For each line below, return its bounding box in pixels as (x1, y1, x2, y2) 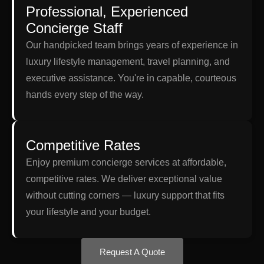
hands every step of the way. (26, 89, 144, 100)
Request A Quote (99, 246, 165, 257)
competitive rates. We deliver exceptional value (26, 173, 222, 184)
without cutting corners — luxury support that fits (26, 190, 225, 200)
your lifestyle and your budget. (26, 206, 151, 217)
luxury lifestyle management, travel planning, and (26, 56, 230, 67)
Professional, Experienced (26, 3, 188, 19)
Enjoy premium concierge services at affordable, (26, 157, 226, 167)
